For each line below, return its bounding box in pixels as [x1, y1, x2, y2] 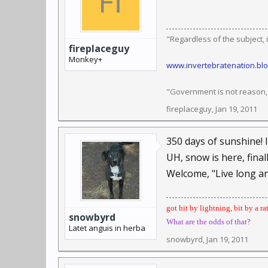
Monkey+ [69, 54, 102, 65]
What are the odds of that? [166, 217, 251, 226]
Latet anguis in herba [69, 223, 145, 233]
